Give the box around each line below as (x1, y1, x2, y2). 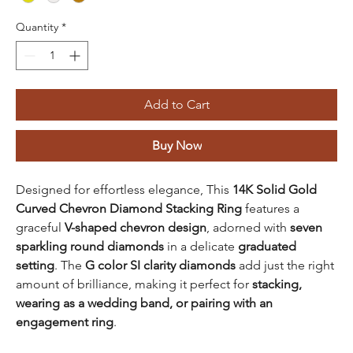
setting (16, 257, 54, 273)
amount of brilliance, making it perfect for (16, 276, 252, 292)
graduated (238, 238, 296, 254)
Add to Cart (143, 96, 210, 112)
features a (242, 200, 299, 216)
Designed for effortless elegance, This (16, 181, 232, 197)
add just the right (236, 257, 334, 273)
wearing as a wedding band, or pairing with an (16, 295, 273, 310)
